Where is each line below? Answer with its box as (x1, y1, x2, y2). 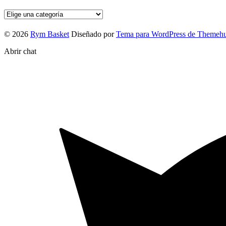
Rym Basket (30, 29, 69, 38)
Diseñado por (71, 29, 114, 38)
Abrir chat (4, 46, 36, 55)
